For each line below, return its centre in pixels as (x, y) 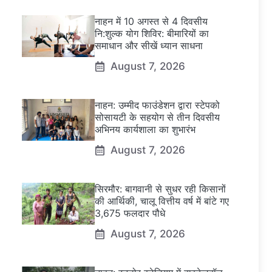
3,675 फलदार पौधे (130, 213)
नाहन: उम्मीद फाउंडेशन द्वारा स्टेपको (157, 105)
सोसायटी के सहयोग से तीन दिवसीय (157, 117)
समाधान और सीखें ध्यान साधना (149, 46)
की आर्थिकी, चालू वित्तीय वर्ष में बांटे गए (162, 201)
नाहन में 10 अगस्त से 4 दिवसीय (151, 22)
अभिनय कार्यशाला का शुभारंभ (145, 130)
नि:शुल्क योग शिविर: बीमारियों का (152, 34)
